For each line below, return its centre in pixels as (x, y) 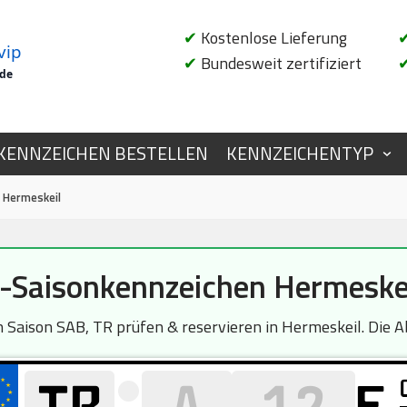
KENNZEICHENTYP (300, 154)
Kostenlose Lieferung (272, 38)
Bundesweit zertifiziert (279, 63)
